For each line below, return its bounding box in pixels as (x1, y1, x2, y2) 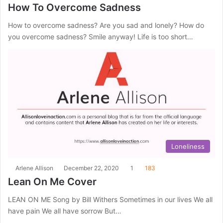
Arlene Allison (15, 164, 53, 172)
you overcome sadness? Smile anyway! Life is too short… (8, 32, 193, 41)
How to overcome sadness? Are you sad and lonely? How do (8, 20, 204, 29)
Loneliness (171, 142, 205, 151)
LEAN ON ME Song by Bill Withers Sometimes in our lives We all (8, 195, 213, 204)
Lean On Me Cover (8, 176, 97, 188)
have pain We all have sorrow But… (8, 207, 121, 216)
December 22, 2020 (64, 164, 119, 172)
